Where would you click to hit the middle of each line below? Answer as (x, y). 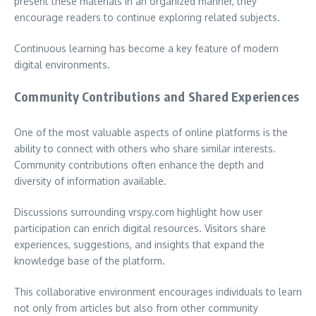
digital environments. (62, 64)
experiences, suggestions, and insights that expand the (139, 244)
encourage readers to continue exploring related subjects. (147, 17)
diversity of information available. (90, 181)
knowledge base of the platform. (90, 260)
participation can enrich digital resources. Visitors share (140, 228)
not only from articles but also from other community (136, 308)
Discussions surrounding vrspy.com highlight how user (138, 212)
